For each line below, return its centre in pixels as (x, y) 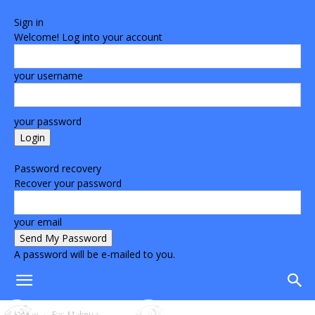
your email (38, 222)
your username (49, 76)
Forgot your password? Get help (87, 154)
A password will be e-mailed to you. (95, 254)
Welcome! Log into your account (88, 37)
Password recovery (58, 168)
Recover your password (68, 183)
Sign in (29, 22)
